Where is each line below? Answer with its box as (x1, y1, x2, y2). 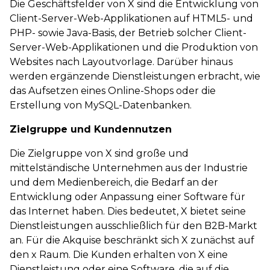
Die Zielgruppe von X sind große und (10, 148, 189, 159)
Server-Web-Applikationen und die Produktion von (10, 42, 258, 53)
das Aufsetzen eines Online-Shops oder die (10, 85, 216, 96)
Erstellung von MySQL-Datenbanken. (10, 99, 192, 111)
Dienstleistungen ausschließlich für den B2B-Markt (10, 220, 257, 231)
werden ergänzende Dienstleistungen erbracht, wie (10, 71, 260, 82)
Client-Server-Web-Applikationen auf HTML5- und (10, 13, 253, 24)
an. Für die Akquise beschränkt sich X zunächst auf (10, 234, 254, 246)
